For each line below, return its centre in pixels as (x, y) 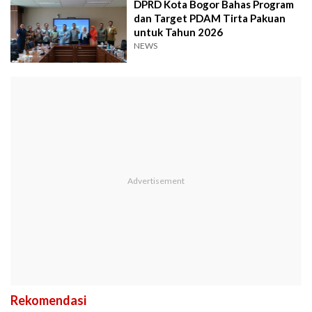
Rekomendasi (48, 300)
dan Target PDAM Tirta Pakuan (210, 18)
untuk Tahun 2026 (179, 32)
